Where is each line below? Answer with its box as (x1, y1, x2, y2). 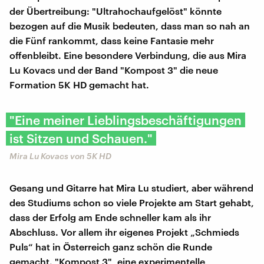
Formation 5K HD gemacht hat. (9, 79, 151, 91)
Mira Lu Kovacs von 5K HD (9, 151, 111, 161)
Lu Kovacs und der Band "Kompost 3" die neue (9, 64, 218, 76)
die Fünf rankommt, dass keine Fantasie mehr (9, 35, 214, 47)
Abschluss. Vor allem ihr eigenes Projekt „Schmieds (9, 226, 239, 238)
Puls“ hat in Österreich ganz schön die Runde (9, 241, 212, 253)
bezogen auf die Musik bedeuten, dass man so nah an (9, 20, 250, 32)
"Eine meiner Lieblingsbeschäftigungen (9, 113, 242, 128)
